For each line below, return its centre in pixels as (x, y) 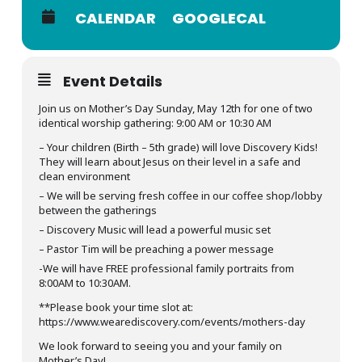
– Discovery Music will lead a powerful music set (154, 230)
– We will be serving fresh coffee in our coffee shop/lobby (180, 196)
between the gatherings (97, 210)
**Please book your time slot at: (116, 307)
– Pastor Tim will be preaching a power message (156, 249)
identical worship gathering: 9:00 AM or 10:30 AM (155, 123)
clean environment (84, 177)
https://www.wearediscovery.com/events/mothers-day (172, 322)
